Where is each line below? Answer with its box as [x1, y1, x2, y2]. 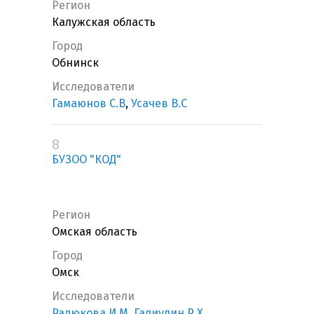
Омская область [52, 225, 137, 239]
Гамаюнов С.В [52, 97, 125, 111]
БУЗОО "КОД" [52, 153, 121, 167]
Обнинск [52, 56, 99, 70]
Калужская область [52, 15, 156, 29]
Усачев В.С [131, 97, 187, 111]
